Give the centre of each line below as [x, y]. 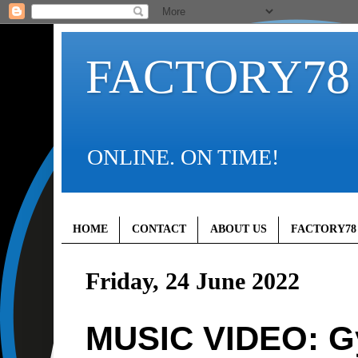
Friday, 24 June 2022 [193, 280]
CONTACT [159, 229]
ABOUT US [239, 229]
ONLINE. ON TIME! [183, 157]
